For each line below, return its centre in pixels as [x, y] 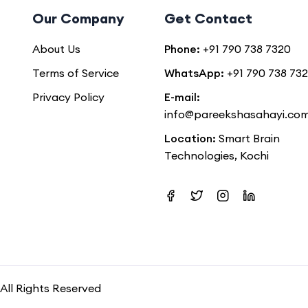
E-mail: [182, 97]
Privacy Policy [68, 97]
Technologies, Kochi [217, 155]
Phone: [182, 48]
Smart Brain [248, 138]
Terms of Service [75, 73]
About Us [56, 48]
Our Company [78, 18]
